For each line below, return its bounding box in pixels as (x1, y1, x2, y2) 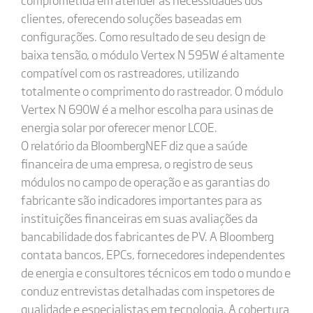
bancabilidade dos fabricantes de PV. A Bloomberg (20, 227, 274, 245)
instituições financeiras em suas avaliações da (20, 209, 258, 226)
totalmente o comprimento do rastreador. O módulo (20, 82, 283, 99)
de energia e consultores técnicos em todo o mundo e (20, 263, 291, 281)
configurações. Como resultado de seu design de (20, 27, 265, 45)
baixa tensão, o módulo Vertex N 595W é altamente (20, 45, 284, 63)
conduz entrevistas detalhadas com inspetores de (20, 282, 275, 299)
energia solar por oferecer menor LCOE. (20, 118, 217, 136)
